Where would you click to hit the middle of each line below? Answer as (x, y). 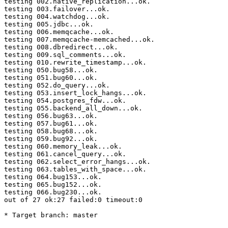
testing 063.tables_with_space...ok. (75, 169)
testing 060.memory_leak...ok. (63, 147)
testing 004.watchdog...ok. (57, 17)
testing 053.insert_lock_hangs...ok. (75, 93)
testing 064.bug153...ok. (53, 177)
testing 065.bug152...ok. (53, 185)
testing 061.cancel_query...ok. (65, 154)
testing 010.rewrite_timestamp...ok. (75, 63)
